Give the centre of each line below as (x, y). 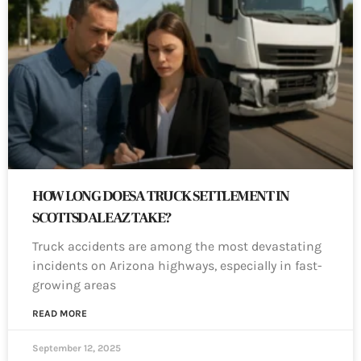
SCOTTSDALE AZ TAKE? (102, 218)
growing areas (74, 285)
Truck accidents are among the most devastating (177, 247)
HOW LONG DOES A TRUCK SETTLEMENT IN (161, 197)
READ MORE (60, 314)
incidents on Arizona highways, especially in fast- (177, 266)
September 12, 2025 (77, 349)
